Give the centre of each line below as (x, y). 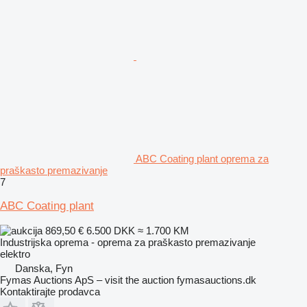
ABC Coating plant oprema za (202, 158)
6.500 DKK (111, 230)
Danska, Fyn (44, 268)
